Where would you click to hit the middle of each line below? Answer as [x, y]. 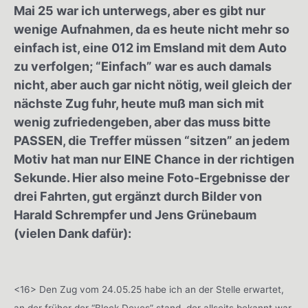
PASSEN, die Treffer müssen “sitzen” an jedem [152, 140]
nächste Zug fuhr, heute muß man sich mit [139, 103]
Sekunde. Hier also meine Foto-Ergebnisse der [152, 177]
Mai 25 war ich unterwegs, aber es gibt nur [140, 10]
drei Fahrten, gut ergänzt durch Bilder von [138, 196]
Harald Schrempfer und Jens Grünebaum [135, 214]
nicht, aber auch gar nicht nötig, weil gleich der [153, 85]
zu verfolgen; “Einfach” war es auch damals [143, 66]
